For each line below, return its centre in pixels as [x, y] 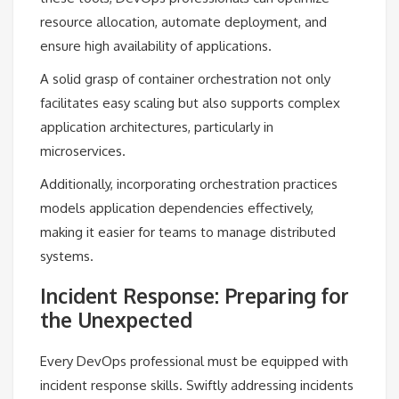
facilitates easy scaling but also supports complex [190, 102]
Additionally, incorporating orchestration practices [189, 183]
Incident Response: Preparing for [195, 296]
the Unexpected [116, 320]
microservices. [83, 151]
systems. [67, 256]
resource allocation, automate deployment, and [183, 21]
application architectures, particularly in [157, 126]
